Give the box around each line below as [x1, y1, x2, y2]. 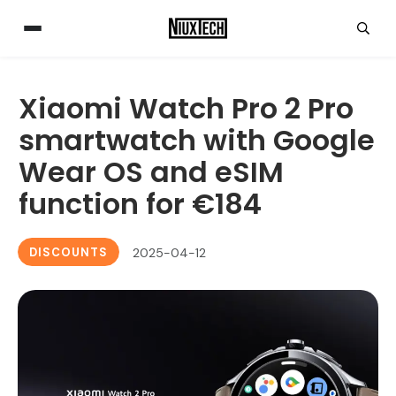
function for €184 [19, 184, 262, 224]
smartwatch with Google [19, 120, 375, 160]
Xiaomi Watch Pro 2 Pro [19, 88, 354, 128]
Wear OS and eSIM [19, 152, 284, 192]
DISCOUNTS [29, 245, 108, 260]
